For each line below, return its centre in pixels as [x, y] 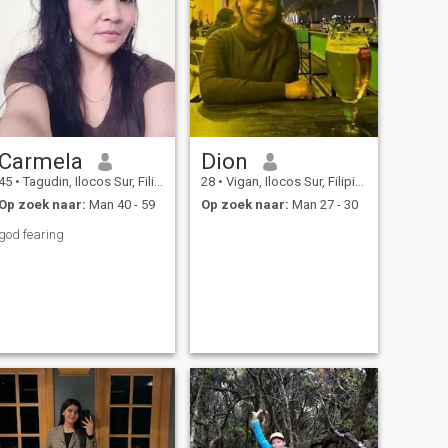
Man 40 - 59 [120, 204]
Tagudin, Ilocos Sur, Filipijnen [86, 182]
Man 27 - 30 [323, 204]
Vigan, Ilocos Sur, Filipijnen [288, 182]
